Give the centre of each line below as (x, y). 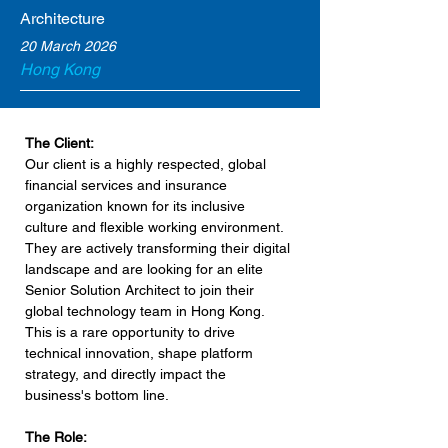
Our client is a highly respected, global (147, 164)
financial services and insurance (128, 185)
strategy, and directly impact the (127, 374)
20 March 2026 (68, 46)
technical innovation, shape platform (141, 353)
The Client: (59, 143)
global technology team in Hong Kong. (146, 311)
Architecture (62, 18)
